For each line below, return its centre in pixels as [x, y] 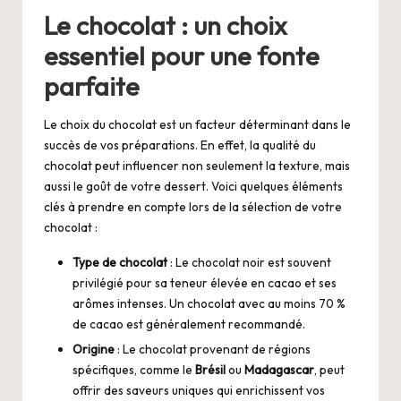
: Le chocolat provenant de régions [213, 349]
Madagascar [279, 369]
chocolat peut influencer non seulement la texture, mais [197, 165]
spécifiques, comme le [134, 369]
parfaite [92, 86]
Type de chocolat [120, 262]
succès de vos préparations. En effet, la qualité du [180, 145]
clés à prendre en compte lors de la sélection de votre [193, 206]
